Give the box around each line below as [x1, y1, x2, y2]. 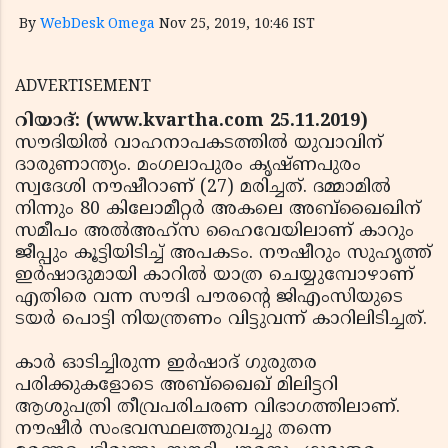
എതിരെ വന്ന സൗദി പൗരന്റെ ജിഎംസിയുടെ [15, 286, 403, 309]
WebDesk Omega [40, 16, 155, 33]
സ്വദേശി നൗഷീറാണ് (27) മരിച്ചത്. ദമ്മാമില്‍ [15, 176, 391, 199]
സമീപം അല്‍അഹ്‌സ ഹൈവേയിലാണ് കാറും [15, 220, 414, 243]
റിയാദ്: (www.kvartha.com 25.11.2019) [15, 110, 368, 133]
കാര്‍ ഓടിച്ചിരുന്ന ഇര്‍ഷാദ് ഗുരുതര [15, 352, 317, 375]
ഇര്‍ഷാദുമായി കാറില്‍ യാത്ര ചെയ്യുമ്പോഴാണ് [15, 264, 414, 287]
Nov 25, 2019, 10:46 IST [159, 16, 315, 33]
